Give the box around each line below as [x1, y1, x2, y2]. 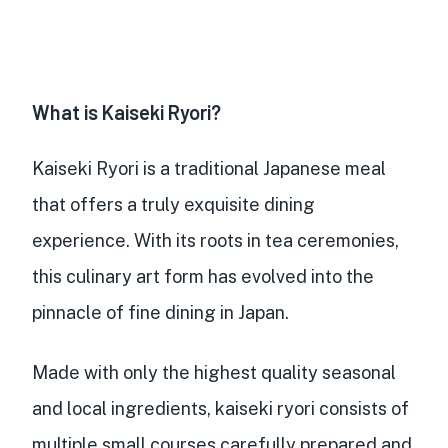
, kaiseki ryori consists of [207, 397, 409, 419]
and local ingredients [32, 397, 207, 419]
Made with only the [32, 361, 194, 383]
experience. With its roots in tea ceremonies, [32, 229, 399, 251]
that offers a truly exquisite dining [32, 193, 315, 215]
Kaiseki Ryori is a [32, 157, 174, 179]
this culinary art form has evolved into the [32, 265, 374, 287]
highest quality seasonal [194, 361, 396, 383]
